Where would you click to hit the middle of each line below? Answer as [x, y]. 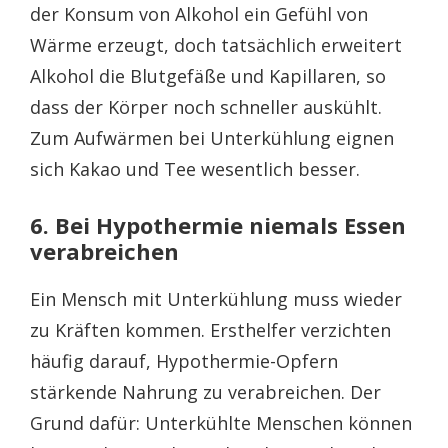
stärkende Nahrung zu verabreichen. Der [205, 391]
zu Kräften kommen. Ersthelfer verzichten [210, 329]
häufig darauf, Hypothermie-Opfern [184, 360]
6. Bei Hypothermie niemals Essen [218, 224]
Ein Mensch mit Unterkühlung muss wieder [216, 298]
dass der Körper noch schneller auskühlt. [206, 106]
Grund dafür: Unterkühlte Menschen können [221, 422]
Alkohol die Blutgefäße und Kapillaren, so [208, 75]
